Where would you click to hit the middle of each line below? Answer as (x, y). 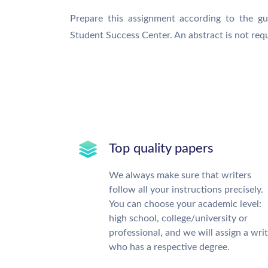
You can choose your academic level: (185, 204)
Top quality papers (161, 148)
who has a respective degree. (169, 247)
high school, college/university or (178, 218)
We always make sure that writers (180, 175)
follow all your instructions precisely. (186, 190)
